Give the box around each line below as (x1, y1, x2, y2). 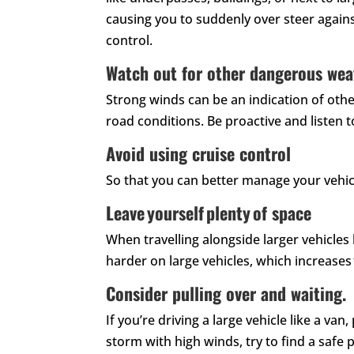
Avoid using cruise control (106, 140, 292, 166)
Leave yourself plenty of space (106, 199, 312, 225)
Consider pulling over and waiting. (106, 280, 347, 306)
